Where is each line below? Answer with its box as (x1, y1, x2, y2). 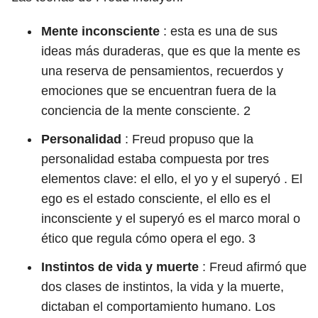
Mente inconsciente (41, 24, 160, 38)
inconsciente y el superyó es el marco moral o (41, 212, 300, 226)
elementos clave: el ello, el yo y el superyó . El (41, 172, 302, 186)
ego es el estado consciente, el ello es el (41, 192, 270, 206)
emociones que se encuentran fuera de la (41, 84, 276, 98)
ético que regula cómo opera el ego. (41, 231, 248, 246)
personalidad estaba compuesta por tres (41, 152, 269, 166)
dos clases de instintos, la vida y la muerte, (41, 280, 284, 294)
